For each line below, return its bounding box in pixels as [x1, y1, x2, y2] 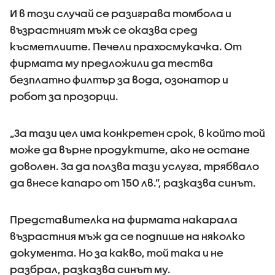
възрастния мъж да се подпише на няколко [10, 230, 245, 242]
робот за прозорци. [10, 90, 118, 102]
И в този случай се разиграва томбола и [10, 7, 231, 19]
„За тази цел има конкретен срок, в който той [10, 127, 265, 139]
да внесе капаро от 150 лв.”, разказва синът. [10, 177, 256, 188]
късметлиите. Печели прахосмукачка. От [10, 41, 242, 52]
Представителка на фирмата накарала [10, 214, 238, 225]
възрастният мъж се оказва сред [10, 24, 198, 36]
